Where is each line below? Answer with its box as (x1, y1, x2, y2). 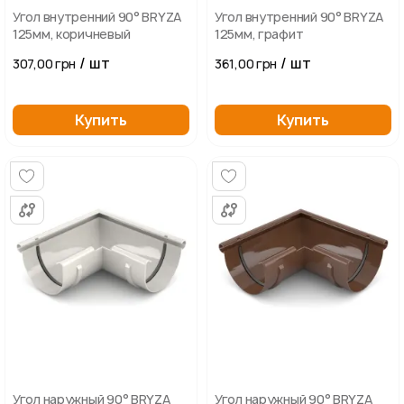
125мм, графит (215, 25, 304, 42)
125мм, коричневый (13, 25, 131, 42)
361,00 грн (215, 55, 278, 72)
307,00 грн (13, 55, 77, 72)
